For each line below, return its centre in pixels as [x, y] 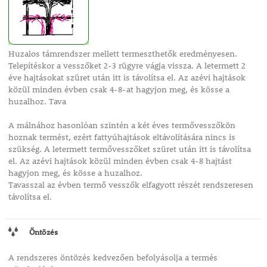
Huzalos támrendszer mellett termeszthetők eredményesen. [122, 54]
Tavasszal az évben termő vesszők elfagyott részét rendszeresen [131, 185]
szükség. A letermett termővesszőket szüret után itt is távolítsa [129, 149]
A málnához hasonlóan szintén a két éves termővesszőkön [122, 125]
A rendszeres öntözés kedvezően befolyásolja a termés [113, 258]
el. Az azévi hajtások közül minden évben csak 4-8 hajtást [120, 161]
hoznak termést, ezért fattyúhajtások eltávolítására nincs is [122, 137]
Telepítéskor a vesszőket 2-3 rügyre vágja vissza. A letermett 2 [127, 66]
